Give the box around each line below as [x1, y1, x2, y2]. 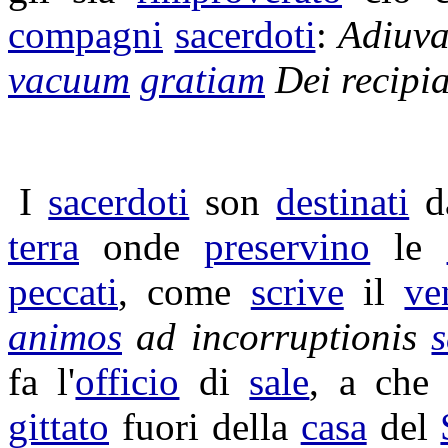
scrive [250, 270, 344, 313]
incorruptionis [190, 315, 417, 358]
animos [8, 315, 122, 358]
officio [75, 360, 180, 403]
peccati [8, 270, 118, 313]
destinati [276, 180, 410, 223]
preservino [204, 225, 371, 268]
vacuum [8, 58, 130, 101]
